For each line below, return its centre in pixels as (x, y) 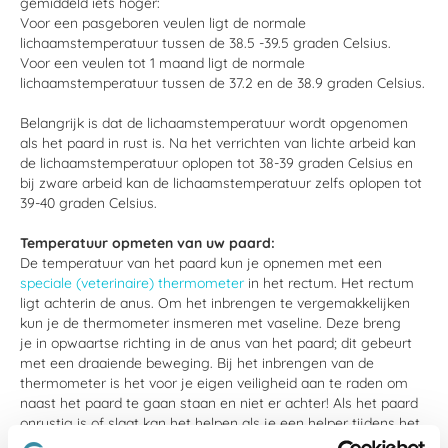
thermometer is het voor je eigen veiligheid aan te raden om (214, 383)
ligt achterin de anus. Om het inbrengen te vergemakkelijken (215, 303)
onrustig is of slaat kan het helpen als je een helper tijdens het (220, 423)
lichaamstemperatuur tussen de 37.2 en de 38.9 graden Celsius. (222, 83)
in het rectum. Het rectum (329, 283)
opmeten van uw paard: (193, 243)
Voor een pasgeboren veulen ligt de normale (163, 23)
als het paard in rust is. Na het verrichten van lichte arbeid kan (218, 143)
